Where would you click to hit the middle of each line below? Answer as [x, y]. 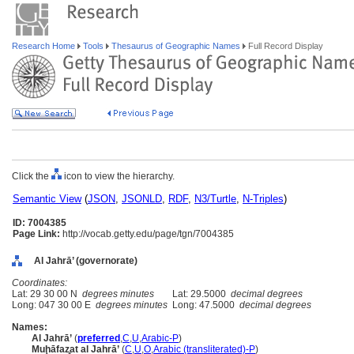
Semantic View [47, 199]
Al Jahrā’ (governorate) [86, 261]
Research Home [45, 46]
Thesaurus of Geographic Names [176, 46]
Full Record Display [284, 46]
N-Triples [263, 199]
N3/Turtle [215, 199]
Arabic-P [160, 338]
